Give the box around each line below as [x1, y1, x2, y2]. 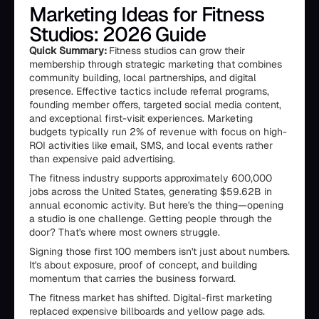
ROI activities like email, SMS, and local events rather [29, 139, 273, 152]
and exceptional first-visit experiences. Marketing [29, 112, 253, 125]
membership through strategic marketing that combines [29, 58, 282, 70]
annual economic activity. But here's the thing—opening [29, 199, 283, 211]
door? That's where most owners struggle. [29, 226, 220, 239]
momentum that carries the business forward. [29, 272, 236, 285]
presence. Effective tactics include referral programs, [29, 85, 269, 98]
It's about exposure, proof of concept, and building [29, 258, 257, 271]
